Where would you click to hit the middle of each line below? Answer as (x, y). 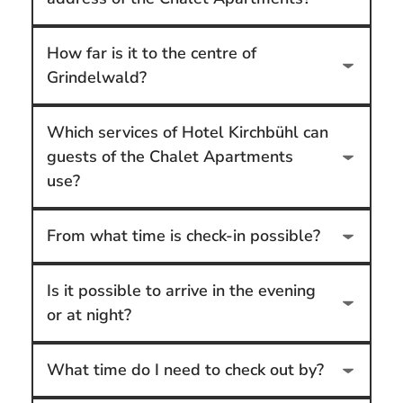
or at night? (89, 315)
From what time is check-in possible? (183, 236)
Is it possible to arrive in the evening (181, 291)
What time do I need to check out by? (185, 370)
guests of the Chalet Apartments (170, 157)
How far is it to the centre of (151, 54)
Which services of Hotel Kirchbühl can (187, 133)
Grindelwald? (96, 78)
